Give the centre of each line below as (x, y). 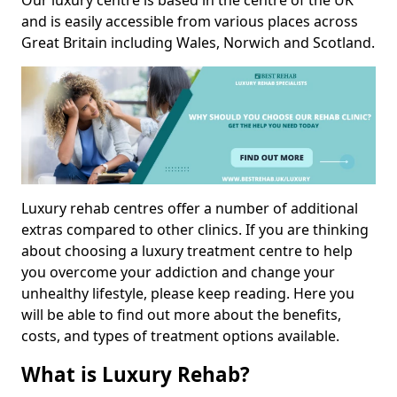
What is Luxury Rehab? (136, 375)
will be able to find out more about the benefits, (181, 315)
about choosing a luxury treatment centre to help (187, 251)
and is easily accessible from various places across (190, 21)
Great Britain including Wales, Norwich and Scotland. (198, 43)
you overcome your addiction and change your (178, 272)
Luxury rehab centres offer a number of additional (190, 209)
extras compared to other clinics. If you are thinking (195, 230)
